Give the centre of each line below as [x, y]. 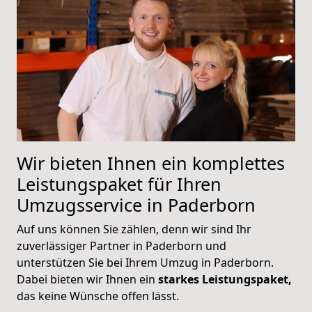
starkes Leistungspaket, [225, 279]
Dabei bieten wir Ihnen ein [87, 279]
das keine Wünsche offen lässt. [98, 296]
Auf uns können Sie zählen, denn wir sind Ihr [134, 229]
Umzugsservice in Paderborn [136, 204]
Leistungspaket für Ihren [119, 184]
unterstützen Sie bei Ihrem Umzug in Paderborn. [145, 262]
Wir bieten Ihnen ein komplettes [151, 163]
